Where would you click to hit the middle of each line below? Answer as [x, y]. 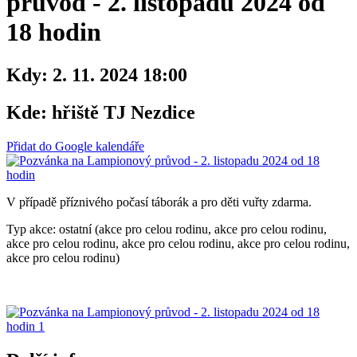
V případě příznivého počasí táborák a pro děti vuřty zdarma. [159, 202]
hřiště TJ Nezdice [121, 112]
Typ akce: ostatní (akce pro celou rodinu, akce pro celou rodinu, [167, 229]
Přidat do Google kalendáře [75, 146]
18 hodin [54, 32]
